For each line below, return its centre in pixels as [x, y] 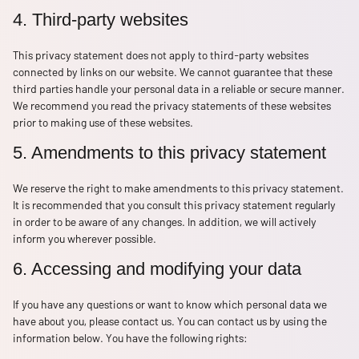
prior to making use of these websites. [103, 122]
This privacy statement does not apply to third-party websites [161, 54]
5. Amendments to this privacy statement [169, 152]
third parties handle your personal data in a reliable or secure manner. [179, 88]
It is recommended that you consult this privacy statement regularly [174, 204]
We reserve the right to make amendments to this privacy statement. [178, 188]
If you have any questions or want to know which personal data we [170, 304]
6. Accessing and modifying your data [157, 268]
